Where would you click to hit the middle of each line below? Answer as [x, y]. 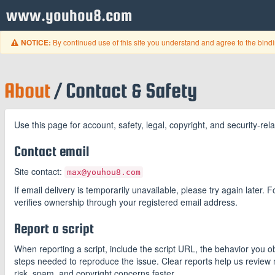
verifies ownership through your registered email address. [126, 202]
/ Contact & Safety [124, 90]
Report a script [54, 228]
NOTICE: [36, 43]
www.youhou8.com [69, 15]
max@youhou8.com [104, 172]
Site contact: [39, 171]
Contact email [52, 151]
